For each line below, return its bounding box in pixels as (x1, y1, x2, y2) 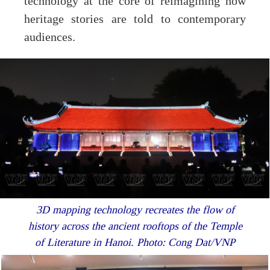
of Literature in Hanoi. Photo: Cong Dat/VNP (35, 236, 235, 249)
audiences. (24, 31, 75, 45)
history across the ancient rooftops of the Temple (28, 220, 242, 233)
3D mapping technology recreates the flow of (36, 204, 234, 216)
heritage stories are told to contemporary (24, 13, 246, 27)
